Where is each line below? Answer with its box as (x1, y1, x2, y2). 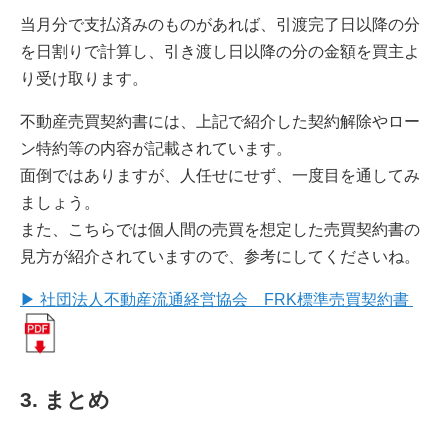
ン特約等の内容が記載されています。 (20, 140, 292, 158)
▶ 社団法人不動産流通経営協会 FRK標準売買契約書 (20, 291, 413, 309)
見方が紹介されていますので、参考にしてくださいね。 (20, 248, 420, 266)
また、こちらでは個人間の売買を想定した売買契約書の (20, 221, 420, 239)
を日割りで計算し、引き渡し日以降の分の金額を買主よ (20, 43, 420, 61)
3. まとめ (20, 388, 110, 412)
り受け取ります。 (20, 70, 148, 88)
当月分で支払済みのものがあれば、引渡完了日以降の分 (20, 16, 420, 34)
